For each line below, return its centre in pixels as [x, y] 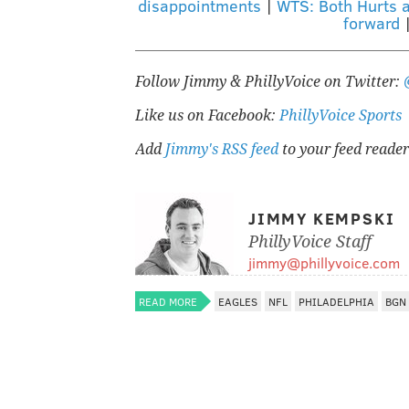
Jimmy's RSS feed [222, 150]
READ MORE [168, 302]
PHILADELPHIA [336, 302]
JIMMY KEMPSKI [322, 219]
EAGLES [238, 302]
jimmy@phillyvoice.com [324, 263]
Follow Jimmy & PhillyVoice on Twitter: [269, 82]
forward [372, 23]
